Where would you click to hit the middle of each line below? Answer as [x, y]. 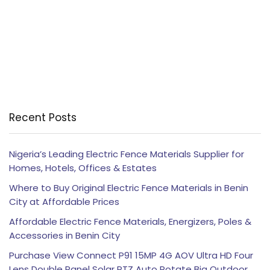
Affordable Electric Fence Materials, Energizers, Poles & [130, 221]
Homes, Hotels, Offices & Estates [83, 168]
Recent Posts [43, 117]
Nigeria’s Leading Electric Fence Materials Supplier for [127, 154]
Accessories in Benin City [64, 235]
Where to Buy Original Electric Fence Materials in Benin [129, 187]
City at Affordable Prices [64, 201]
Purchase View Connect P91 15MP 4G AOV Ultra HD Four [131, 255]
